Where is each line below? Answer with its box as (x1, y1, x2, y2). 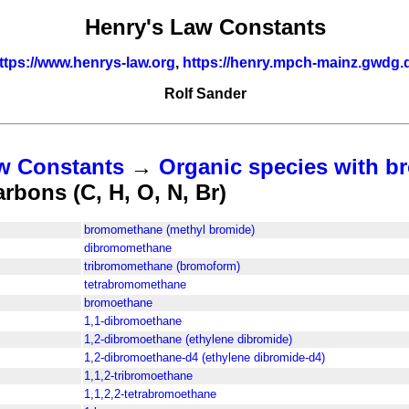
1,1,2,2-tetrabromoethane (84, 387, 216, 402)
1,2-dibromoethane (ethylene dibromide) (84, 332, 292, 347)
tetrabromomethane (84, 278, 186, 292)
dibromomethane (84, 241, 172, 256)
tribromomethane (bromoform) (84, 259, 240, 274)
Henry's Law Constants (85, 15, 326, 40)
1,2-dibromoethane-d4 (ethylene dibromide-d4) (84, 351, 325, 365)
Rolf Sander (164, 86, 246, 102)
